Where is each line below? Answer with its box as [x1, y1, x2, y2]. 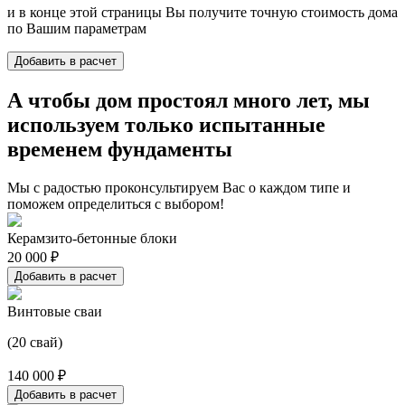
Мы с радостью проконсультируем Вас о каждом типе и [7, 180, 351, 196]
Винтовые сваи [7, 304, 102, 320]
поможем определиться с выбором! [7, 196, 224, 212]
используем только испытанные [7, 113, 325, 137]
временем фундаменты [7, 137, 232, 162]
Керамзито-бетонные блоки [7, 231, 177, 247]
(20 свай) [7, 334, 62, 351]
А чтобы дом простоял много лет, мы [7, 89, 370, 113]
